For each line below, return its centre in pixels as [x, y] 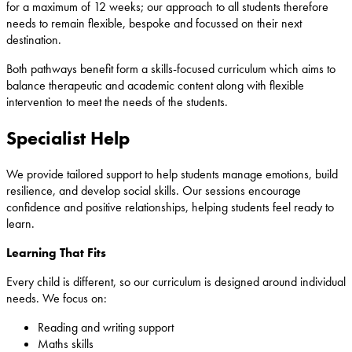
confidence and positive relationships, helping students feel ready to [170, 207]
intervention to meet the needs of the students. [119, 102]
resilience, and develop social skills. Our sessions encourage [154, 191]
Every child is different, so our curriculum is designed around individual [176, 282]
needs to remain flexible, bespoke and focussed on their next [154, 24]
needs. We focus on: [57, 299]
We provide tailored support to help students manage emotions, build [172, 174]
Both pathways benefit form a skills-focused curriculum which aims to [171, 69]
